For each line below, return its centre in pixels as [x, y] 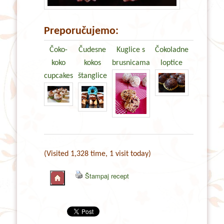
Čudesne [92, 50]
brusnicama [131, 63]
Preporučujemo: [81, 31]
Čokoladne [171, 50]
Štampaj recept [107, 175]
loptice [172, 63]
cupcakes [58, 76]
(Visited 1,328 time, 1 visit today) [97, 154]
